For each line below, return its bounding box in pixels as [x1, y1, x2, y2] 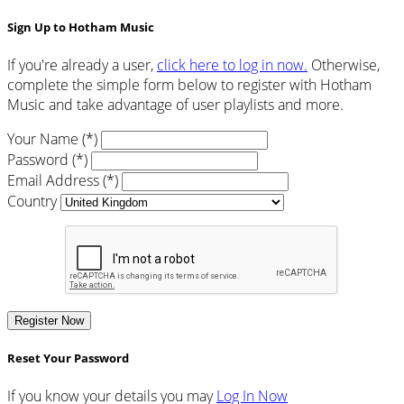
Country [7, 190, 57, 211]
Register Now [14, 313, 84, 327]
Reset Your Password [7, 349, 129, 366]
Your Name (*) [7, 128, 97, 149]
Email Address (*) [7, 170, 118, 190]
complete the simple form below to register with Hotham [7, 74, 372, 95]
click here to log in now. [157, 54, 308, 75]
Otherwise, [308, 54, 380, 75]
